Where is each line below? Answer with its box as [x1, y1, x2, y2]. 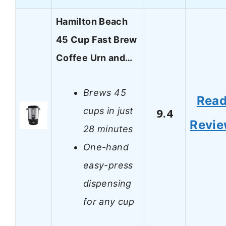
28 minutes [83, 123, 133, 134]
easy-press [83, 159, 133, 171]
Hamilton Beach [56, 16, 128, 27]
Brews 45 [83, 87, 126, 98]
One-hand [83, 141, 129, 152]
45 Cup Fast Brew [56, 34, 137, 45]
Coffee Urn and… [56, 52, 133, 64]
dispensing [83, 178, 132, 189]
